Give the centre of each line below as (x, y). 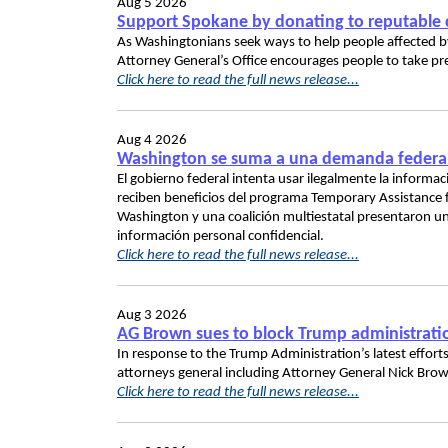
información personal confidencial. (220, 236)
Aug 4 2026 (152, 140)
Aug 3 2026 (152, 315)
